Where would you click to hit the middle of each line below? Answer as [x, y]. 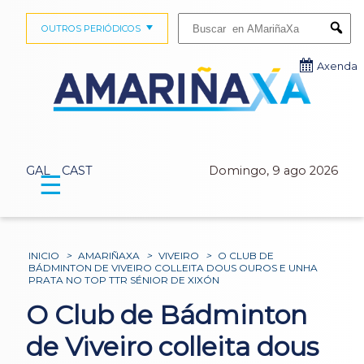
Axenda [337, 66]
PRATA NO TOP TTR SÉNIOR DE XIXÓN [124, 280]
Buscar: [193, 18]
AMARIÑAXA [109, 256]
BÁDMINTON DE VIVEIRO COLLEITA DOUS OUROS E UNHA [173, 268]
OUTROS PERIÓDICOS [91, 28]
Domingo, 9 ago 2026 [273, 171]
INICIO [44, 256]
